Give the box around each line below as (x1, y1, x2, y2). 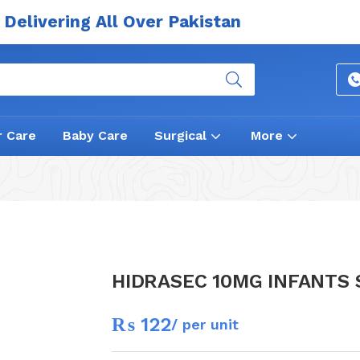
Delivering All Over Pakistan (3, 11, 241, 31)
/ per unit (171, 316, 239, 333)
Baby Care (63, 128, 128, 143)
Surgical (154, 128, 211, 143)
